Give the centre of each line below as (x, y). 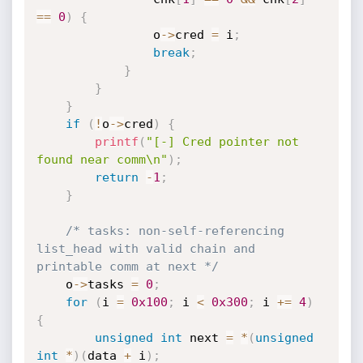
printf (116, 142)
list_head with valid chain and (145, 249)
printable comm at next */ (127, 267)
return (116, 177)
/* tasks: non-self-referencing (175, 231)
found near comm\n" (102, 160)
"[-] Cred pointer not (222, 142)
